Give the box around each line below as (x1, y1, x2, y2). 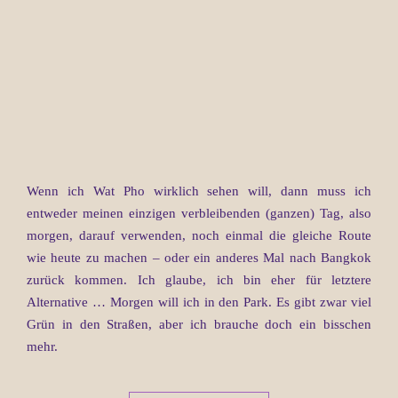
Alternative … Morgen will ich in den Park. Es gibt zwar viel (27, 294, 371, 309)
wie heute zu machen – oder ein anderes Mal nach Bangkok (27, 250, 371, 265)
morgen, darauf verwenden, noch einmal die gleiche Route (27, 227, 371, 243)
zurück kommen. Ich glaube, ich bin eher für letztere (27, 272, 371, 287)
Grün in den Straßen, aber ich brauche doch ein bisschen (27, 316, 371, 331)
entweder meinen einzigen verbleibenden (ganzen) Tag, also (27, 205, 371, 220)
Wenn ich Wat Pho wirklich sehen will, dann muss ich (27, 183, 371, 198)
